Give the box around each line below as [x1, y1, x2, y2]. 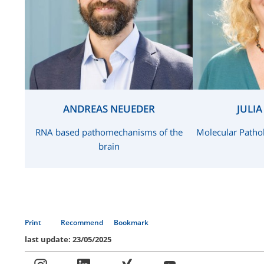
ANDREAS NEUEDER [62, 102, 155, 115]
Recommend [61, 217, 105, 227]
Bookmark [114, 217, 148, 227]
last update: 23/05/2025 [25, 234, 111, 245]
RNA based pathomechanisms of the [35, 126, 183, 138]
